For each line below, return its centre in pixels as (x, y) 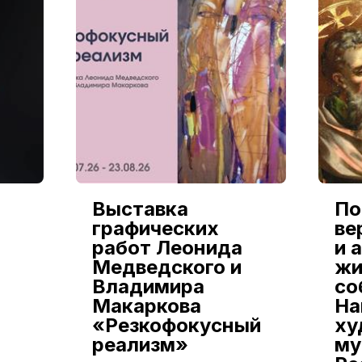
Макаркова (146, 305)
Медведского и (166, 267)
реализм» (140, 344)
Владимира (148, 286)
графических (155, 228)
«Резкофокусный (176, 325)
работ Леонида (167, 247)
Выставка (140, 208)
